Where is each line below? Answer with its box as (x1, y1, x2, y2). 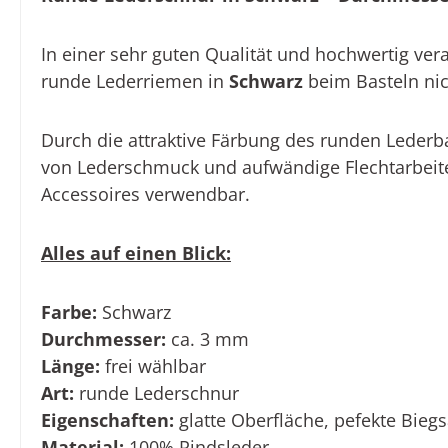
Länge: (41, 354, 100, 379)
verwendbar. (140, 182, 250, 207)
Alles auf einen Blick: (41, 241, 231, 266)
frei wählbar (100, 354, 206, 379)
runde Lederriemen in (41, 69, 229, 94)
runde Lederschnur (74, 381, 239, 406)
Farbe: (41, 300, 97, 325)
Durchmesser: (41, 327, 166, 352)
